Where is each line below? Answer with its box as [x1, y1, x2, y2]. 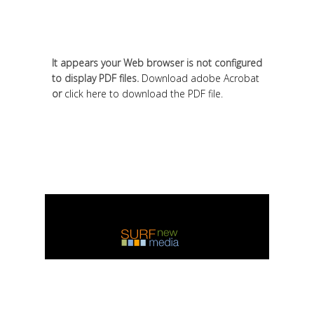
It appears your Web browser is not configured [52, 55, 262, 69]
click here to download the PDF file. [64, 86, 223, 100]
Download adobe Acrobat [142, 71, 259, 85]
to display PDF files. [52, 71, 142, 85]
